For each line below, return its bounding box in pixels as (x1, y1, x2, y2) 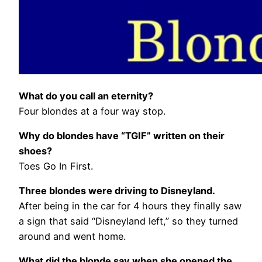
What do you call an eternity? (19, 89, 153, 102)
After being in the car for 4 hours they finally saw (19, 200, 242, 212)
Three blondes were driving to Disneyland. (19, 185, 215, 197)
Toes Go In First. (19, 160, 93, 172)
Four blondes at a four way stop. (19, 105, 166, 117)
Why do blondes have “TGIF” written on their (19, 129, 225, 142)
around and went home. (19, 230, 126, 243)
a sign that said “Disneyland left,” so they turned (19, 215, 238, 227)
